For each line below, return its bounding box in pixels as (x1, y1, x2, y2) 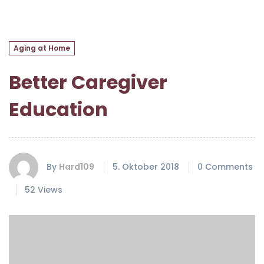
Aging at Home (14, 42, 70, 53)
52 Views (25, 183, 62, 196)
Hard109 (59, 161, 94, 173)
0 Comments (197, 161, 253, 173)
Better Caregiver (9, 68, 167, 95)
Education (9, 95, 108, 123)
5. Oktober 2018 (113, 161, 179, 173)
